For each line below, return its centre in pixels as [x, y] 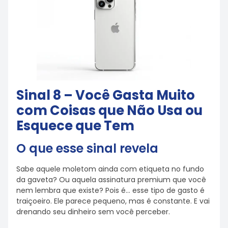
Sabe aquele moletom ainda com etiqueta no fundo [110, 169]
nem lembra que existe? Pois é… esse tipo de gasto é [110, 191]
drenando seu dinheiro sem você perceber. [93, 212]
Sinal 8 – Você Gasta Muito [106, 95]
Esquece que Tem [75, 126]
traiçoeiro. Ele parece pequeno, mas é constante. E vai [113, 201]
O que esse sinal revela [87, 149]
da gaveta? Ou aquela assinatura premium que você [111, 180]
